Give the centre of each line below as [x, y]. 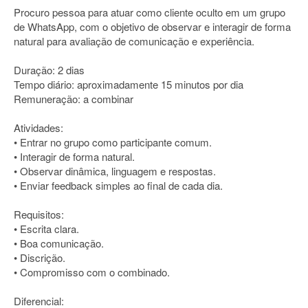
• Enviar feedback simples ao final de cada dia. [118, 185]
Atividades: [38, 128]
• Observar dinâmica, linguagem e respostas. [115, 171]
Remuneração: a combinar [74, 99]
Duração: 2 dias [49, 70]
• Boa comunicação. [59, 243]
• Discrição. [40, 257]
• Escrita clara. [46, 229]
